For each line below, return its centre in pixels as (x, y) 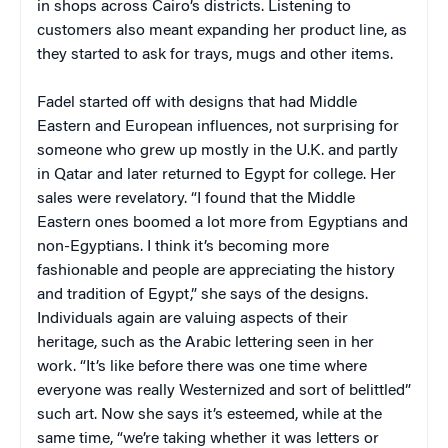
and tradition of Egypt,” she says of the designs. (202, 294)
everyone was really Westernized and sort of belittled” (224, 390)
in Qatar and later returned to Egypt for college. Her (216, 174)
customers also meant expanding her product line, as (222, 30)
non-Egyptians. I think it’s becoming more (183, 246)
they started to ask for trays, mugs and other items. (215, 54)
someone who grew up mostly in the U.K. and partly (217, 150)
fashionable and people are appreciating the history (216, 270)
